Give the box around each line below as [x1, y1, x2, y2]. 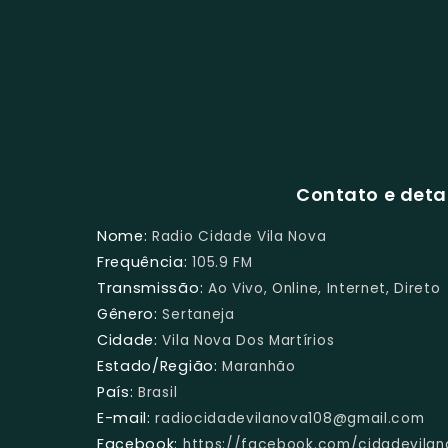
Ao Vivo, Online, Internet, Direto [207, 278, 441, 298]
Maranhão [222, 356, 296, 376]
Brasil [138, 382, 178, 402]
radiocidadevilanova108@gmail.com [155, 408, 425, 428]
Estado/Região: [97, 355, 218, 376]
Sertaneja [162, 304, 235, 324]
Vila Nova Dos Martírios [162, 330, 335, 350]
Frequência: [97, 251, 188, 272]
